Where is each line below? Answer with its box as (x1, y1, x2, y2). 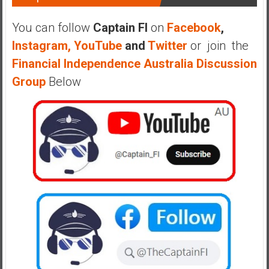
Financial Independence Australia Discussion (11, 56, 257, 71)
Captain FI (92, 20, 151, 35)
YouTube (73, 38, 122, 53)
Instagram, (11, 38, 71, 53)
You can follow (11, 20, 93, 35)
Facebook (163, 20, 221, 35)
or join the (187, 38, 252, 53)
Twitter (147, 38, 187, 53)
